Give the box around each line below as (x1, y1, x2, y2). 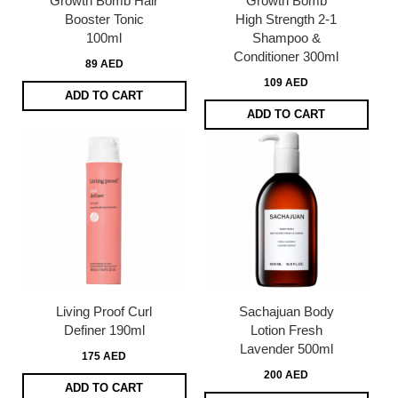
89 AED (84, 57, 123, 70)
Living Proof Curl (56, 303, 153, 319)
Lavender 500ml (239, 340, 333, 356)
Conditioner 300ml (234, 48, 339, 64)
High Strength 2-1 (235, 11, 338, 27)
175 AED (82, 349, 127, 362)
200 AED (264, 368, 309, 381)
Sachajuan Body (238, 303, 334, 319)
